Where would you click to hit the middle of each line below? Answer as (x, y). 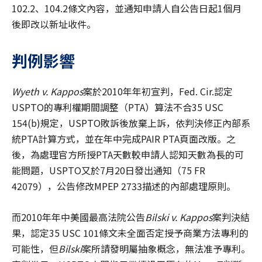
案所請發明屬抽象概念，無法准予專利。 (166, 249)
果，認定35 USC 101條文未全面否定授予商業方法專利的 (130, 233)
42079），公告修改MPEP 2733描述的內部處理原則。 (124, 186)
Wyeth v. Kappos (47, 92)
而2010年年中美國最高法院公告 (78, 217)
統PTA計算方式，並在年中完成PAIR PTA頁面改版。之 (124, 139)
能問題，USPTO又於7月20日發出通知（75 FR (108, 170)
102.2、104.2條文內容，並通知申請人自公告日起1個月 (127, 8)
